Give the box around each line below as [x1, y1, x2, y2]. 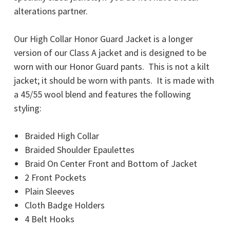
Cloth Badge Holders [24, 199, 105, 212]
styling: [14, 102, 42, 114]
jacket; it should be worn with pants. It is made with [14, 74, 214, 87]
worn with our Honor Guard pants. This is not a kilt [14, 61, 209, 73]
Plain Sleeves [24, 185, 74, 198]
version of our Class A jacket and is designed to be [14, 47, 206, 59]
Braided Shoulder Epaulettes [24, 144, 135, 156]
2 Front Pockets [24, 171, 86, 184]
